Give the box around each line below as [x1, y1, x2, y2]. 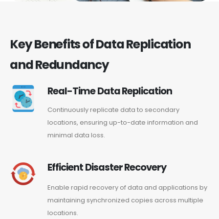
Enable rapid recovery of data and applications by [47, 183, 208, 193]
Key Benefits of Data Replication [10, 36, 191, 53]
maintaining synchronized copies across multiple [47, 196, 204, 205]
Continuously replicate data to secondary [47, 105, 180, 114]
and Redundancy [10, 56, 109, 74]
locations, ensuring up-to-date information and [47, 117, 198, 127]
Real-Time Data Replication [47, 84, 172, 98]
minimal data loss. [47, 130, 106, 140]
